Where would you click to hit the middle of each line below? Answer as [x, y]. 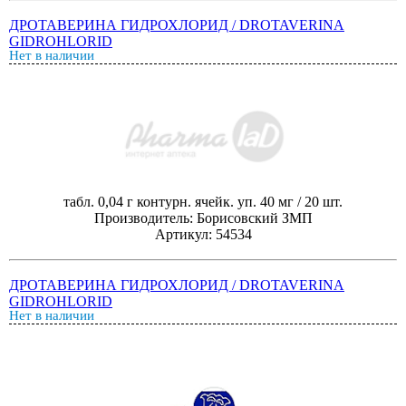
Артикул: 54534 [203, 234]
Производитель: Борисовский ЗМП [203, 218]
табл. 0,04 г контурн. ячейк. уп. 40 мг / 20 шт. [203, 202]
